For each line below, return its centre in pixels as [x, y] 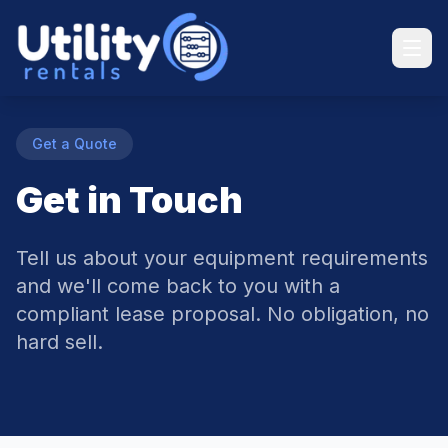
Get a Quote [74, 143]
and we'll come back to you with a [178, 286]
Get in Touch [129, 200]
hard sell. [59, 342]
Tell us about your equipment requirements [222, 258]
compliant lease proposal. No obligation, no [222, 314]
